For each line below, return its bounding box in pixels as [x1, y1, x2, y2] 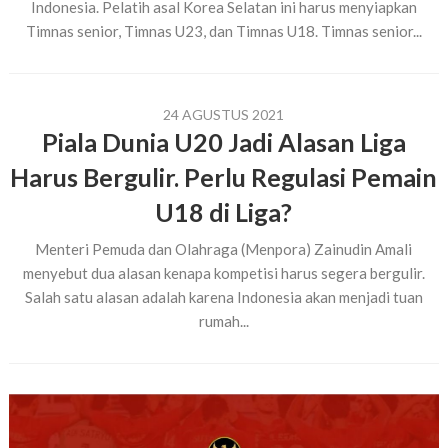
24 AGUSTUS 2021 [163, 106, 285, 123]
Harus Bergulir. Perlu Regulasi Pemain [10, 162, 438, 192]
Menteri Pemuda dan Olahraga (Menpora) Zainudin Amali [35, 240, 413, 258]
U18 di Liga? [155, 197, 293, 227]
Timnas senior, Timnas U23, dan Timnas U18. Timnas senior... [25, 22, 422, 40]
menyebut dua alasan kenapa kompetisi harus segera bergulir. [22, 264, 425, 282]
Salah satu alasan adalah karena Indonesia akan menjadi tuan [24, 288, 423, 306]
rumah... [198, 312, 249, 330]
